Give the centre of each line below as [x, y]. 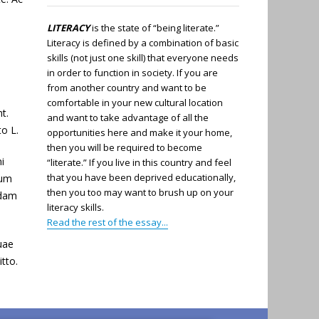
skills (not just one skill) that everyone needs [142, 57]
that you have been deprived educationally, [141, 177]
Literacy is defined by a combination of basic [142, 42]
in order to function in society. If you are [132, 72]
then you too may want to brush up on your [140, 192]
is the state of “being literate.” [154, 27]
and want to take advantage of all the [127, 117]
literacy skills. [75, 207]
